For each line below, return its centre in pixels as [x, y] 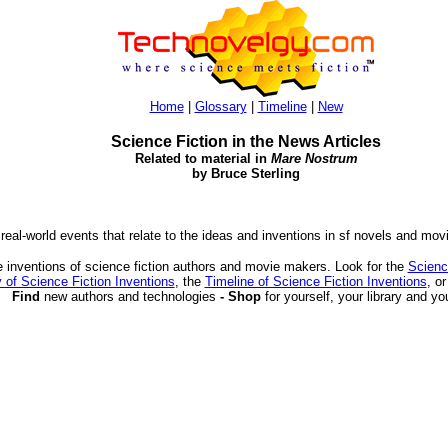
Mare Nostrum [314, 158]
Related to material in [202, 158]
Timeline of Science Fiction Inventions [315, 281]
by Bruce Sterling [246, 173]
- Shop [240, 296]
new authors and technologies [129, 296]
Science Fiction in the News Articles [246, 141]
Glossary [220, 106]
